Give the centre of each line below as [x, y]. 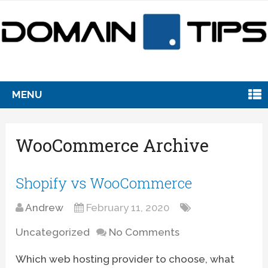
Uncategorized [53, 232]
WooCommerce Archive [112, 145]
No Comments [144, 232]
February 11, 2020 [128, 207]
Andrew [45, 207]
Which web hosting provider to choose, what [125, 259]
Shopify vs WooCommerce [104, 183]
